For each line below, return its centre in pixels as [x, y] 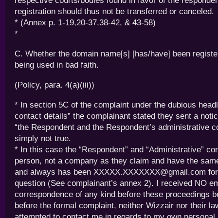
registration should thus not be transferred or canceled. [114, 11]
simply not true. [43, 138]
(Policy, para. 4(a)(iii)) [54, 85]
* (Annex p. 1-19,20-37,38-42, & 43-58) [85, 23]
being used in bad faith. [57, 65]
